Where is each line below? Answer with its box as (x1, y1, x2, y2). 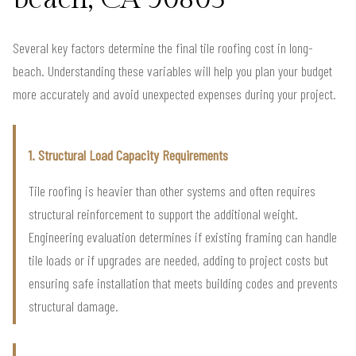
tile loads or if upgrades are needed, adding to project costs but (29, 250, 328, 269)
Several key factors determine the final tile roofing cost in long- (13, 38, 313, 56)
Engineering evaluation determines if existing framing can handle (29, 227, 337, 246)
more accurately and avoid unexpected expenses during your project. (13, 84, 336, 103)
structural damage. (29, 296, 118, 315)
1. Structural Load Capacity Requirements (29, 145, 228, 164)
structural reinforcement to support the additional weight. (29, 204, 298, 222)
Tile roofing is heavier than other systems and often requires (29, 181, 315, 199)
